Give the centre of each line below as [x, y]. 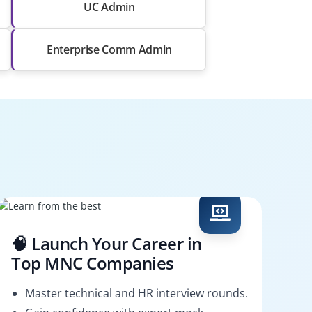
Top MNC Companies [93, 263]
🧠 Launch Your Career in [107, 243]
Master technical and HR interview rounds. [136, 293]
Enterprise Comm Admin [109, 49]
